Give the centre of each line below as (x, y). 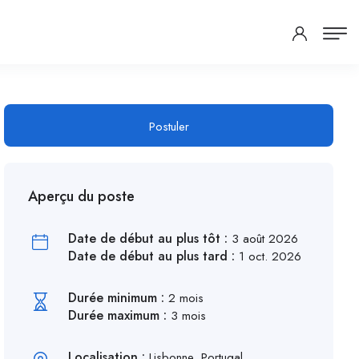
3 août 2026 (265, 239)
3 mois (189, 316)
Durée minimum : (119, 298)
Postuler (169, 127)
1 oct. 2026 (270, 256)
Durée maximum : (120, 315)
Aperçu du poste (82, 196)
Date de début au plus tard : (154, 256)
